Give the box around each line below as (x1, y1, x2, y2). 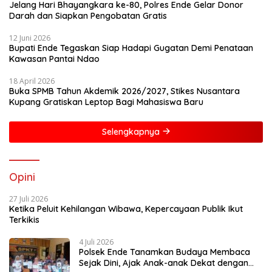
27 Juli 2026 (9, 193, 48, 204)
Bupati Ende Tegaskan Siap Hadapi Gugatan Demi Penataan (9, 42, 253, 53)
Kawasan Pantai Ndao (9, 53, 100, 64)
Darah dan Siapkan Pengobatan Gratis (9, 10, 167, 21)
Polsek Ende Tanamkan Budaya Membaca (79, 246, 250, 257)
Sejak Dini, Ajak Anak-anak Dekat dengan (79, 257, 248, 268)
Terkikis (9, 214, 39, 225)
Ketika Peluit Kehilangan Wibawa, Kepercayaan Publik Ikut (9, 203, 243, 214)
